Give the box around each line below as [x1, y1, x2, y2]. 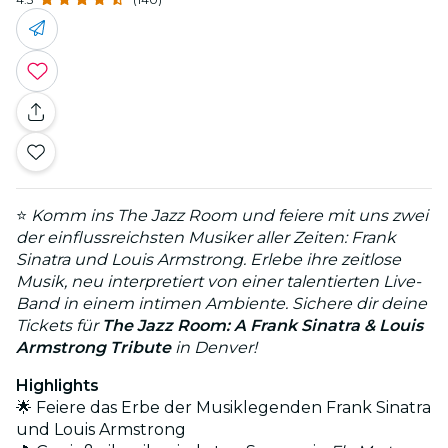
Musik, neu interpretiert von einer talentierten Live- [16, 271, 421, 291]
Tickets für [16, 315, 102, 335]
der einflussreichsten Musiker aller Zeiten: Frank [16, 227, 396, 247]
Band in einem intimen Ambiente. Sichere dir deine [16, 293, 427, 313]
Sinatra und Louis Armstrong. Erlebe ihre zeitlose [16, 249, 401, 269]
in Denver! [171, 337, 257, 357]
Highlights [16, 375, 99, 395]
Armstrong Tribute [16, 337, 171, 357]
